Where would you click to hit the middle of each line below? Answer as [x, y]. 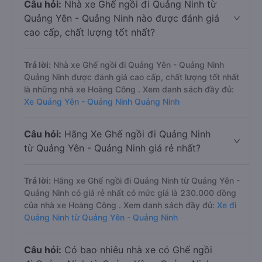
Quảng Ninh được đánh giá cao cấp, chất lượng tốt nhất [132, 77]
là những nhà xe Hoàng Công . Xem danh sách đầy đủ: [129, 89]
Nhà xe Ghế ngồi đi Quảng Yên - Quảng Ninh [137, 65]
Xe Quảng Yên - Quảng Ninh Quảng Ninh [102, 101]
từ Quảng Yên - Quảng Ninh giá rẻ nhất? [112, 148]
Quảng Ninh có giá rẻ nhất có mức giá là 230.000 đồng [130, 193]
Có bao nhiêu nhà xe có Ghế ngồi [137, 250]
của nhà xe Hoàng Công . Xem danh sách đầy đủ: [120, 205]
